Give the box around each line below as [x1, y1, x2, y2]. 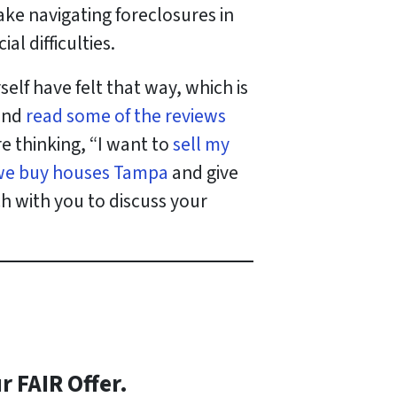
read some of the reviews [26, 102, 226, 130]
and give [168, 159, 238, 187]
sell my [173, 130, 230, 159]
